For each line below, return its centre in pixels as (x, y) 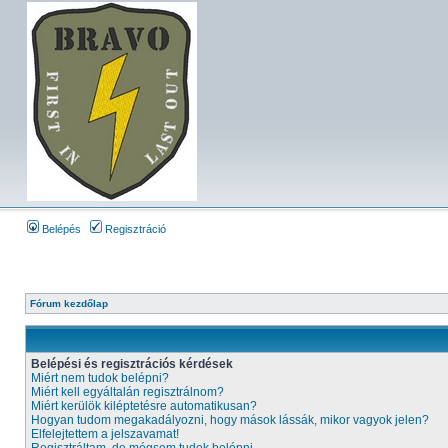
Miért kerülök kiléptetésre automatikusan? (144, 406)
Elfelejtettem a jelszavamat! (105, 434)
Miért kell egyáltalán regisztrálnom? (127, 392)
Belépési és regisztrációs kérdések (132, 364)
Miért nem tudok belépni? (100, 378)
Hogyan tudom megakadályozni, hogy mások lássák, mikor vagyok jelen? (230, 420)
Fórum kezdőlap (69, 303)
